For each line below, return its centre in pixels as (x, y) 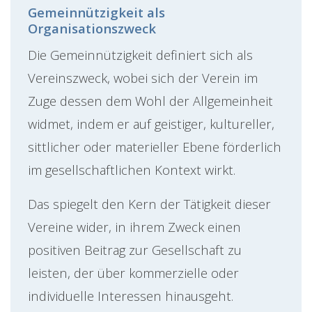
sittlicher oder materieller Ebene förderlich (155, 147)
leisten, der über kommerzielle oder (133, 273)
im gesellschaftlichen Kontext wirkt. (132, 170)
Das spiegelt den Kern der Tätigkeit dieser (149, 204)
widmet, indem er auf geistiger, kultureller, (151, 124)
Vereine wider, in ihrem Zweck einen (134, 227)
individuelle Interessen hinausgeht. (131, 296)
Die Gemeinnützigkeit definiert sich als (140, 55)
